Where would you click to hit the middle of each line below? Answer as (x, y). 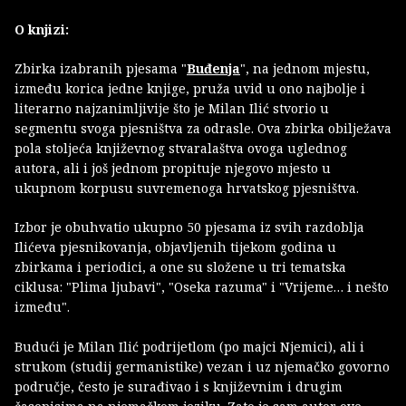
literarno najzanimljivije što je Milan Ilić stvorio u (172, 109)
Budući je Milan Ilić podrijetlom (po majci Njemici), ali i (189, 347)
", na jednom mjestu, (305, 69)
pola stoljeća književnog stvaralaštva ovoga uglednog (181, 149)
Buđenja (213, 69)
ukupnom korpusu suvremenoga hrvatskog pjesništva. (187, 188)
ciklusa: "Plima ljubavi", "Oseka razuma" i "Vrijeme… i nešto (202, 287)
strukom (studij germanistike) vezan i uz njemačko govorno (202, 367)
